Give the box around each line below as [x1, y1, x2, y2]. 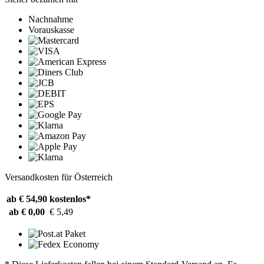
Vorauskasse [28, 24, 74, 35]
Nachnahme [28, 14, 73, 24]
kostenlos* [49, 193, 91, 204]
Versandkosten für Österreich [5, 171, 113, 182]
